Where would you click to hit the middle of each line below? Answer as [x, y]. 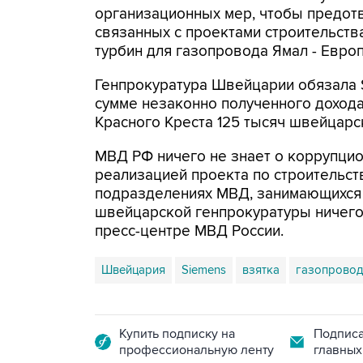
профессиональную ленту [196, 350]
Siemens [204, 270]
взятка [261, 270]
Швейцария [133, 270]
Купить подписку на [177, 334]
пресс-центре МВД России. [189, 231]
